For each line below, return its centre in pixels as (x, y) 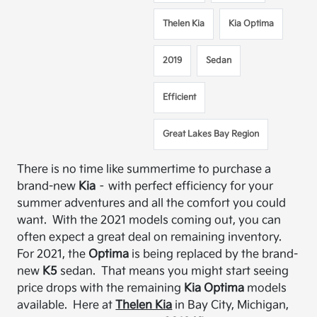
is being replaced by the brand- (214, 254)
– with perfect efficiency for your (185, 186)
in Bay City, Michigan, (231, 305)
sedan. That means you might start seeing (173, 271)
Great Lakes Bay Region (211, 134)
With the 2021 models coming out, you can (167, 220)
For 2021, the (53, 254)
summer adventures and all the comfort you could (152, 203)
